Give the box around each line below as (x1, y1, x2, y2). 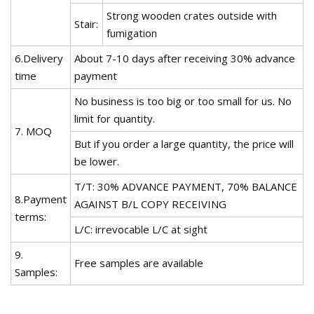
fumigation (107, 25, 157, 40)
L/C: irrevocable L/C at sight (74, 221, 207, 236)
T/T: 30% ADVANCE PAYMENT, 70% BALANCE (74, 179, 297, 193)
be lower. (74, 153, 119, 168)
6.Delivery (15, 50, 63, 65)
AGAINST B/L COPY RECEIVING (74, 196, 226, 211)
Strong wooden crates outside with (107, 8, 277, 22)
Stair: (74, 16, 98, 31)
